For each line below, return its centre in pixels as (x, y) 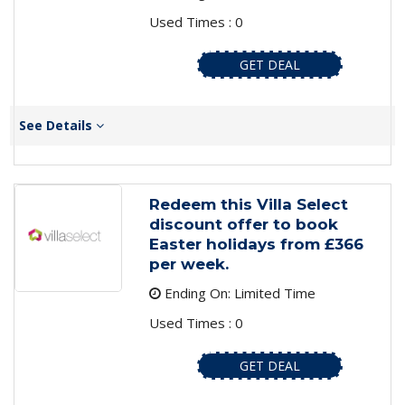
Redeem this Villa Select (248, 205)
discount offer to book (243, 225)
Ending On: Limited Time (238, 293)
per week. (188, 264)
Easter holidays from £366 (256, 245)
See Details (57, 126)
